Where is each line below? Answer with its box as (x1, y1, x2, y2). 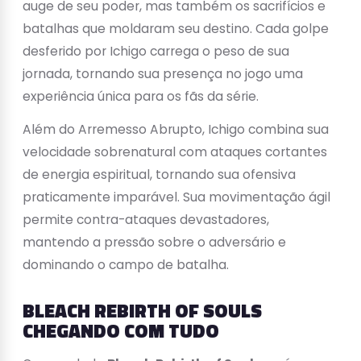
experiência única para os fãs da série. (23, 87, 259, 105)
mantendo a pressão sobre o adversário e (23, 233, 286, 251)
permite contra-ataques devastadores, (23, 210, 269, 228)
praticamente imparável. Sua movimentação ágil (23, 188, 330, 205)
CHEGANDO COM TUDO (23, 315, 219, 345)
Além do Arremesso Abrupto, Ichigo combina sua (23, 120, 329, 138)
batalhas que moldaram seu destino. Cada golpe (23, 19, 329, 37)
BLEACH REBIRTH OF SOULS (23, 295, 262, 325)
